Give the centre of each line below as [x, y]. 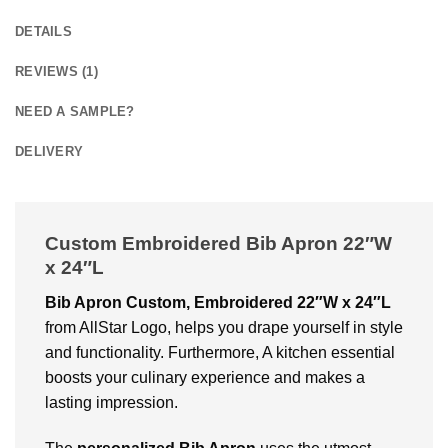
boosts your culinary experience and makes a [205, 378]
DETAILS [43, 32]
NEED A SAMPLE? [75, 112]
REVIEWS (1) [56, 72]
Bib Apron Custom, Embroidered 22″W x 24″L [218, 303]
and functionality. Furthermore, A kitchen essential [220, 353]
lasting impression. [111, 403]
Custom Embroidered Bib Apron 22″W [218, 244]
